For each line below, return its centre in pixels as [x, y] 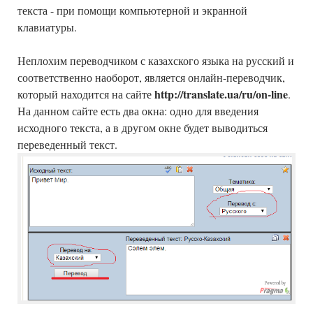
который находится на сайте [86, 94]
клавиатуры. [47, 27]
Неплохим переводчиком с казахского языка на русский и [156, 61]
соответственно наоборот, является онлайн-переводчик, [151, 78]
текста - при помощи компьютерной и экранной [132, 10]
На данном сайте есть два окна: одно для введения [138, 111]
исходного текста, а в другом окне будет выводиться [143, 128]
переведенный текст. [67, 145]
